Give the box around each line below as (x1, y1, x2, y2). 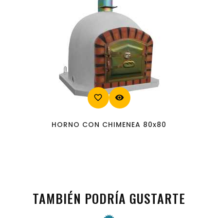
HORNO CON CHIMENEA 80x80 (52, 119, 166, 129)
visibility (115, 92, 125, 102)
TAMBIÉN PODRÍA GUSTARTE (33, 188, 185, 208)
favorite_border (93, 92, 103, 102)
